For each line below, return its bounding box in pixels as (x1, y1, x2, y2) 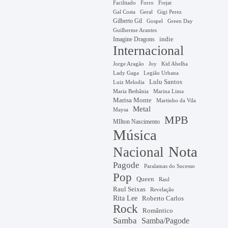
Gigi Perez (157, 9, 182, 15)
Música (113, 126, 157, 143)
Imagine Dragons (113, 35, 155, 43)
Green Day (167, 17, 193, 24)
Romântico (142, 206, 174, 214)
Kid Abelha (161, 60, 188, 67)
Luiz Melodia (113, 79, 145, 85)
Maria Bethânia (113, 88, 149, 94)
